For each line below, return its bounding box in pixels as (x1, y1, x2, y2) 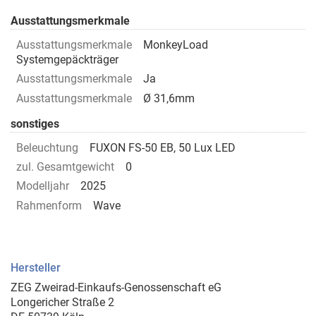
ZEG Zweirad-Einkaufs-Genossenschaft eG (11, 281, 221, 295)
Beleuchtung (16, 140, 78, 154)
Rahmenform (16, 198, 82, 212)
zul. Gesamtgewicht (16, 160, 114, 174)
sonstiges (11, 116, 59, 130)
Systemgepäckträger (16, 52, 119, 66)
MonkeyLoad (143, 37, 208, 51)
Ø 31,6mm (143, 91, 195, 105)
